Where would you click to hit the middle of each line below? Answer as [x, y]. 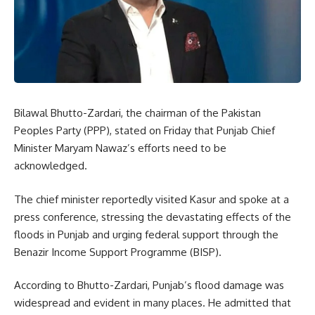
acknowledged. [51, 166]
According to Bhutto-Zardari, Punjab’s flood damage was [149, 285]
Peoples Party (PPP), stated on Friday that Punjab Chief [144, 130]
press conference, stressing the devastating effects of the [153, 217]
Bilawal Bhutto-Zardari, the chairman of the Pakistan [137, 113]
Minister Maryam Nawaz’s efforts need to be [120, 148]
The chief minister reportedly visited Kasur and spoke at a [152, 199]
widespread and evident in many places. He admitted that [153, 303]
